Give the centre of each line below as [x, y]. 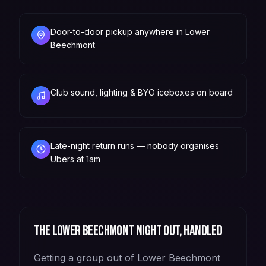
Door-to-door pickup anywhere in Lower [130, 31]
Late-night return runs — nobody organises [135, 145]
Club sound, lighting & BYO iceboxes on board [142, 92]
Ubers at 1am [75, 159]
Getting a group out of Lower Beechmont [127, 257]
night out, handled [178, 230]
